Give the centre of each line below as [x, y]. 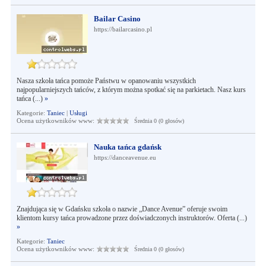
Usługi [78, 113]
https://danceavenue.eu [125, 157]
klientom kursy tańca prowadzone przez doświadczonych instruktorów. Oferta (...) [132, 218]
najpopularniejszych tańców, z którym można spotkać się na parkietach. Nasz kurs [131, 90]
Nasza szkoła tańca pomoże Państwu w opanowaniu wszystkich [106, 81]
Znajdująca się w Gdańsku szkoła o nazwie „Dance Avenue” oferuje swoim [122, 209]
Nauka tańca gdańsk [127, 147]
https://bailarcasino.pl [123, 29]
